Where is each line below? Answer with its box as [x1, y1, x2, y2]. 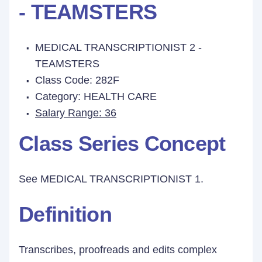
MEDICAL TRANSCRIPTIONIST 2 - [35, 42, 202, 53]
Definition [19, 202, 112, 226]
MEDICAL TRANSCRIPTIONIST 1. [40, 173, 204, 185]
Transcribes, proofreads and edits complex [19, 244, 217, 256]
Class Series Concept [19, 132, 226, 156]
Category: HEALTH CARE [35, 91, 157, 102]
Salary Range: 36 [35, 107, 116, 119]
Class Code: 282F [35, 74, 119, 86]
